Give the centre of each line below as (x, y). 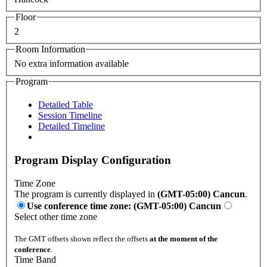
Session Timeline (70, 116)
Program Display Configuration (93, 160)
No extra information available (72, 63)
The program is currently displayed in (86, 194)
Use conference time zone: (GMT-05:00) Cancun (124, 206)
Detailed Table (66, 105)
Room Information (50, 49)
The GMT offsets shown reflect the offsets (82, 238)
